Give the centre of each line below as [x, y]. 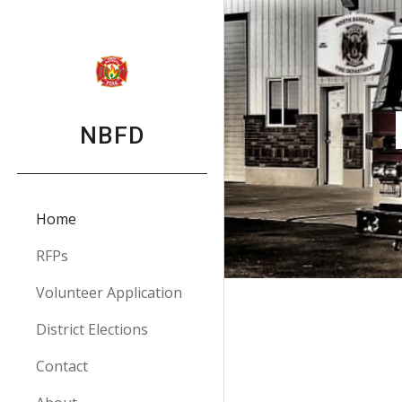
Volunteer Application [109, 293]
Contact [62, 366]
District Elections [92, 329]
